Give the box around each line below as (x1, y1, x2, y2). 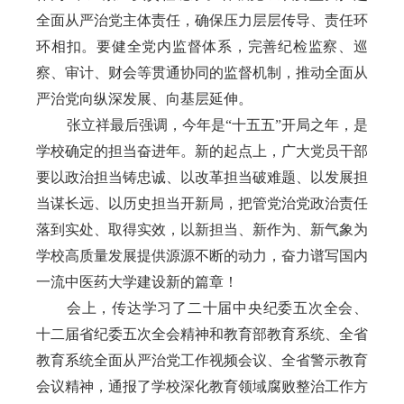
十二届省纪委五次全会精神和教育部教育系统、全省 (36, 326, 368, 342)
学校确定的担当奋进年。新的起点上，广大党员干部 (36, 142, 368, 159)
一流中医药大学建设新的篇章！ (36, 273, 238, 289)
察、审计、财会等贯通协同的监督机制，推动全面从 (36, 64, 368, 80)
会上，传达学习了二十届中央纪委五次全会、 (67, 299, 368, 316)
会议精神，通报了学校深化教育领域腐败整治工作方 (36, 378, 368, 394)
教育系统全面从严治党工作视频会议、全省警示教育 (36, 352, 368, 368)
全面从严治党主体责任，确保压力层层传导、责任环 (36, 12, 368, 28)
